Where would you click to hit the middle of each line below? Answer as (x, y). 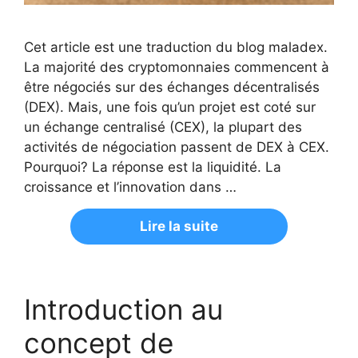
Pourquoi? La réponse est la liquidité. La (153, 167)
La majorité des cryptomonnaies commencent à (177, 68)
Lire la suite (179, 227)
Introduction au (123, 310)
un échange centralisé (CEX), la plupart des (163, 127)
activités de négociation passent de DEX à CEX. (177, 147)
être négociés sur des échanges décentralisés (172, 88)
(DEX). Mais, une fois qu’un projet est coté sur (170, 107)
